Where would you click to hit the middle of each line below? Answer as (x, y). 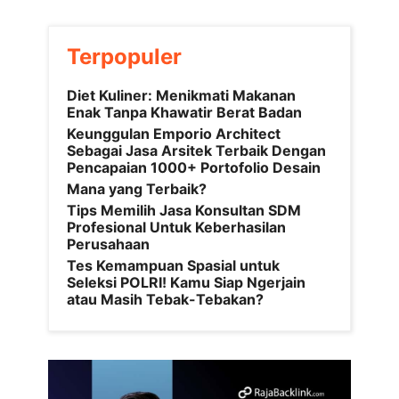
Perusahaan (108, 244)
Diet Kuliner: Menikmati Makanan (181, 95)
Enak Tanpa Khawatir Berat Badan (184, 112)
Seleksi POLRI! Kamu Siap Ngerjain (186, 282)
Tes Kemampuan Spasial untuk (173, 265)
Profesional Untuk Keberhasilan (176, 227)
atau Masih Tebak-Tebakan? (165, 299)
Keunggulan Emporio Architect (174, 133)
